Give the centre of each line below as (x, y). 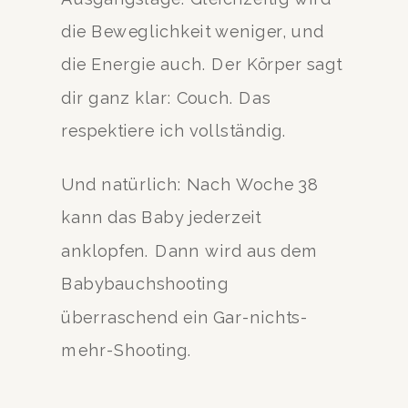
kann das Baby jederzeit (161, 218)
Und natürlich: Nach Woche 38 (191, 184)
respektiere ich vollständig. (174, 130)
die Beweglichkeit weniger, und (193, 31)
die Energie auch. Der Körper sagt (202, 65)
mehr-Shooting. (127, 350)
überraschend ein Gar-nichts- (184, 317)
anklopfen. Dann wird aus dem (190, 250)
